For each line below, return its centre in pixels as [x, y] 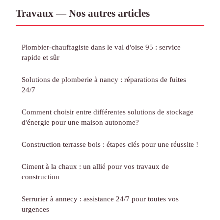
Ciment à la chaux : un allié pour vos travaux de [95, 166]
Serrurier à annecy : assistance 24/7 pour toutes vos [100, 199]
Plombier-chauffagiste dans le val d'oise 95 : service [101, 47]
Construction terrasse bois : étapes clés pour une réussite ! [110, 144]
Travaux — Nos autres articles [83, 13]
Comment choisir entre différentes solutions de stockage [108, 112]
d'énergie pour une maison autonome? [80, 122]
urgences [35, 209]
